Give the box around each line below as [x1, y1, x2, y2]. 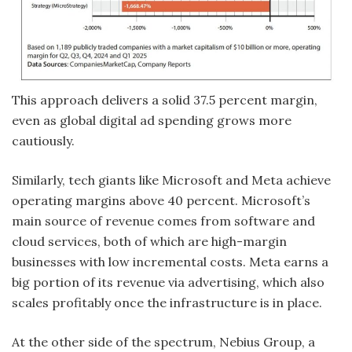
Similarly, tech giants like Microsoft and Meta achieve [12, 172, 331, 189]
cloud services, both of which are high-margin [12, 233, 287, 250]
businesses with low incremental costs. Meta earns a [12, 254, 328, 270]
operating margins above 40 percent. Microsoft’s [12, 192, 310, 209]
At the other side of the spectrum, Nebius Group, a [12, 334, 315, 350]
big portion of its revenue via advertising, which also [12, 274, 324, 291]
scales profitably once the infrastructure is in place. [12, 295, 325, 311]
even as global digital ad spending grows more [12, 112, 291, 129]
